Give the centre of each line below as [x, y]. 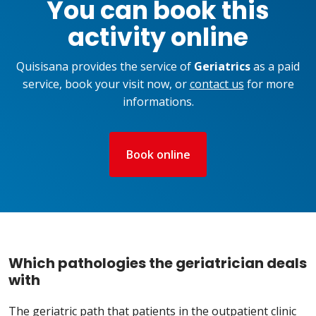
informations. [158, 102]
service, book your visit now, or [106, 84]
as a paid [275, 67]
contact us [217, 84]
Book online [162, 155]
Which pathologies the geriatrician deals [158, 263]
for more [269, 84]
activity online [158, 37]
